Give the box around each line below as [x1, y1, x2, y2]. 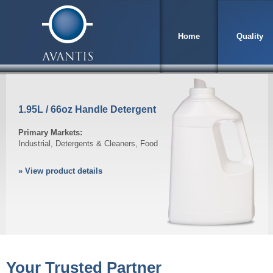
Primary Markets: [18, 128, 82, 137]
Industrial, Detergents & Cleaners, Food [18, 139, 158, 148]
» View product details [18, 166, 102, 175]
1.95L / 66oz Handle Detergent [18, 104, 156, 115]
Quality [236, 32, 263, 41]
